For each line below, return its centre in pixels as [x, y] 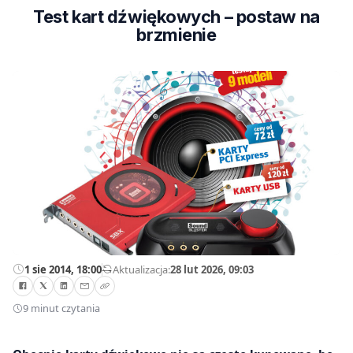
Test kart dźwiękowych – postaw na [176, 17]
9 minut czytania [61, 308]
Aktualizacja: [141, 269]
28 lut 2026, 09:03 [212, 269]
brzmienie [176, 35]
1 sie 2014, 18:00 [63, 269]
